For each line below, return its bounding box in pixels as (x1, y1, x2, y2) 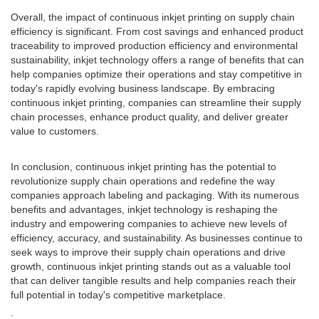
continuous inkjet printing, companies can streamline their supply (11, 97, 301, 108)
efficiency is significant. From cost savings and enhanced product (11, 26, 303, 37)
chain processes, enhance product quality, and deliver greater (11, 111, 288, 122)
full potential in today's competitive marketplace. (11, 289, 226, 300)
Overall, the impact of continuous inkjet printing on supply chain (11, 11, 295, 23)
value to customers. (11, 125, 99, 137)
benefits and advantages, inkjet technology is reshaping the (11, 204, 278, 215)
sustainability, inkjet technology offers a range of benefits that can (11, 54, 304, 66)
